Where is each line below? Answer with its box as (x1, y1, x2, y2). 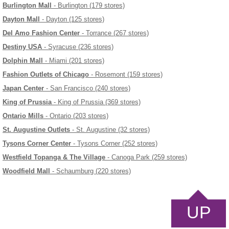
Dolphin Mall (3, 57, 43, 65)
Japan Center (3, 84, 44, 93)
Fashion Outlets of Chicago (3, 71, 89, 79)
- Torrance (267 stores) (80, 29, 149, 37)
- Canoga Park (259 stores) (105, 153, 187, 162)
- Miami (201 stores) (43, 57, 104, 65)
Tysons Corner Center (3, 140, 71, 148)
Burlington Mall (3, 2, 52, 10)
